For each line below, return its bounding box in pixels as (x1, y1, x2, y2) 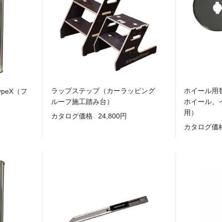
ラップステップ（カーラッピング (51, 86, 162, 95)
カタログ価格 (51, 112, 93, 120)
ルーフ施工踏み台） (51, 97, 113, 106)
